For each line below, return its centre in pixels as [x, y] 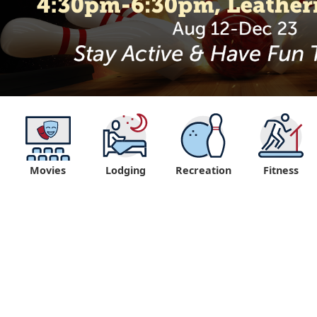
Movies [47, 171]
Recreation [203, 171]
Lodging [125, 171]
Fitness [281, 171]
